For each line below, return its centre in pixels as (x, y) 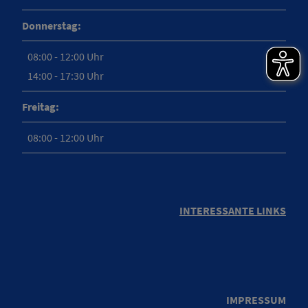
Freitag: (41, 106)
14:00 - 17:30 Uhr (66, 75)
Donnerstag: (52, 25)
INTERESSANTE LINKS (233, 211)
